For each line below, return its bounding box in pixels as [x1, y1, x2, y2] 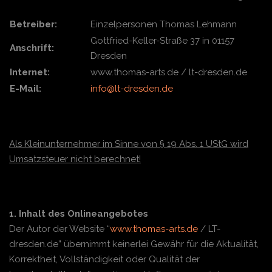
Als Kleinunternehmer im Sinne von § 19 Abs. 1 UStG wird [9, 138, 248, 149]
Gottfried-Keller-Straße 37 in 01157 [90, 35, 234, 46]
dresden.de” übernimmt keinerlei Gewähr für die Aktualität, [9, 239, 259, 250]
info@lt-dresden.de [90, 83, 173, 94]
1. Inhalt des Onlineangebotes [9, 208, 151, 219]
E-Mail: [10, 83, 41, 94]
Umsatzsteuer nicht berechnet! [9, 154, 141, 165]
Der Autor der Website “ [9, 223, 110, 234]
